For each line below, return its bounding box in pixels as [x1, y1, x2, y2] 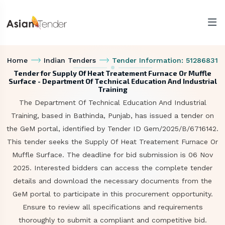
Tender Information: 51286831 [111, 56, 218, 64]
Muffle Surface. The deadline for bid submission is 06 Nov [12, 151, 213, 159]
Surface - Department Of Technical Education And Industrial [8, 77, 217, 85]
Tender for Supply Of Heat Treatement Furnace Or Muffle [14, 69, 211, 77]
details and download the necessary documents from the [13, 177, 212, 185]
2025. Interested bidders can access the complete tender [13, 164, 212, 172]
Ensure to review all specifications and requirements [22, 203, 203, 211]
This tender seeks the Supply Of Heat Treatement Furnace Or [7, 138, 218, 146]
